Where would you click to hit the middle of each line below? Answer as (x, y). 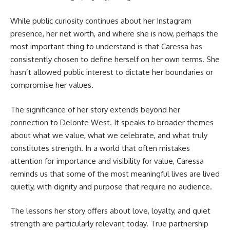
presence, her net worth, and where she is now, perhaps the (114, 34)
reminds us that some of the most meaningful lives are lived (115, 174)
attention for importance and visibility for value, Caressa (107, 161)
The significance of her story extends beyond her (95, 109)
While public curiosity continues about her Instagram (101, 21)
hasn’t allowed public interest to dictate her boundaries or (112, 72)
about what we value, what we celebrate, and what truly (109, 135)
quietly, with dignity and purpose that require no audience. (111, 186)
